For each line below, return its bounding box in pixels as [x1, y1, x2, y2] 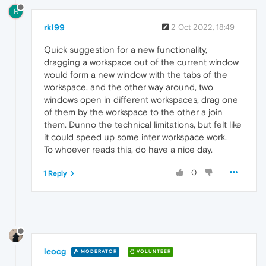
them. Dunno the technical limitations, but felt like [44, 119, 242, 130]
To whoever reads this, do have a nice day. [44, 144, 213, 155]
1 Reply [43, 169, 67, 178]
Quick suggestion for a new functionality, [44, 45, 207, 55]
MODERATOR [79, 249, 117, 255]
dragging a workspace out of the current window [44, 57, 239, 68]
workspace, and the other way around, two [44, 82, 213, 93]
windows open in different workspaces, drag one [44, 94, 238, 105]
